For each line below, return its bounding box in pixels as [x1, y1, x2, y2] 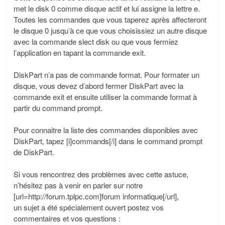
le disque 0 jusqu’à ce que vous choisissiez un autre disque [14, 25, 207, 36]
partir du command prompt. [14, 102, 102, 113]
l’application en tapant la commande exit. [14, 47, 146, 58]
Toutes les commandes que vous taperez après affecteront [14, 14, 206, 25]
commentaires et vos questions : [14, 213, 121, 223]
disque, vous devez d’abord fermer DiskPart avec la [14, 80, 183, 91]
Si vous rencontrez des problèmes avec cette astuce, [14, 169, 188, 179]
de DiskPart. [14, 147, 54, 157]
